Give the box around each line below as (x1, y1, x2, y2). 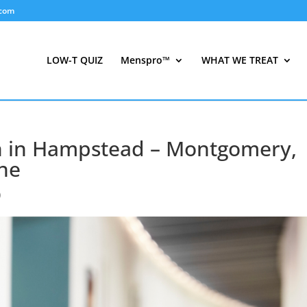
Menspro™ (121, 53, 170, 66)
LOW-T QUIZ (47, 53, 103, 66)
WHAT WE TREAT (201, 53, 278, 66)
